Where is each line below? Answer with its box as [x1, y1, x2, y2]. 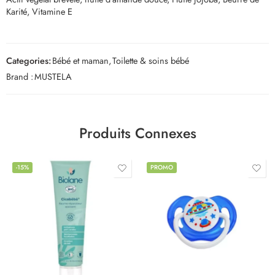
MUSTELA [34, 69, 72, 83]
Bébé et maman [52, 53, 109, 67]
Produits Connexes [79, 122, 196, 144]
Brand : [6, 69, 33, 83]
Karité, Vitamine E [6, 4, 72, 18]
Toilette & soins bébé [112, 53, 189, 67]
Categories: [6, 53, 51, 67]
